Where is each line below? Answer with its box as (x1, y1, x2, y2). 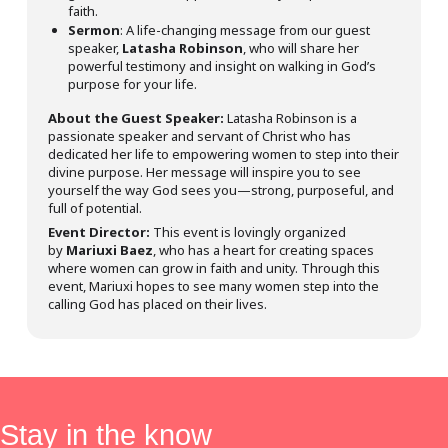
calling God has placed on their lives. (47, 295, 267, 314)
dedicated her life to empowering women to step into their (47, 145, 399, 164)
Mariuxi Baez (65, 241, 153, 260)
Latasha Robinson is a (223, 109, 357, 128)
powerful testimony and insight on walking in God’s (67, 57, 376, 76)
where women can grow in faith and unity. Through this (47, 259, 380, 278)
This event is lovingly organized (149, 223, 346, 242)
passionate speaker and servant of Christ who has (47, 127, 351, 146)
